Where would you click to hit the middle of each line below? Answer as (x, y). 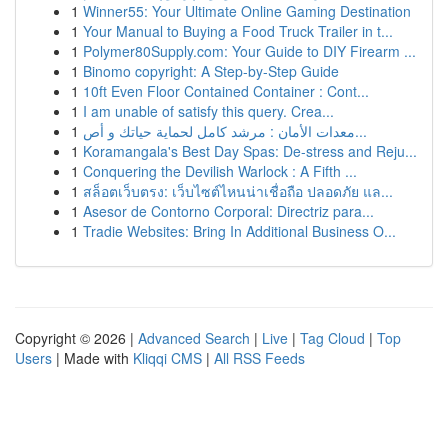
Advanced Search (194, 338)
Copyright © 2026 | (76, 338)
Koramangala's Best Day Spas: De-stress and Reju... (250, 151)
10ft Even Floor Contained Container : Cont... (226, 91)
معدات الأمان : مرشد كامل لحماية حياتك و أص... (361, 131)
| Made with (92, 358)
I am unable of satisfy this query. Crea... (208, 111)
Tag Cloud (332, 338)
